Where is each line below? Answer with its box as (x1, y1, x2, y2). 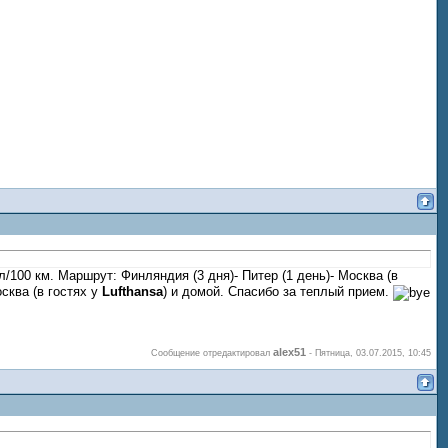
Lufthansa (102, 284, 163, 300)
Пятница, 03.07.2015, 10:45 (315, 347, 431, 358)
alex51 (273, 345, 306, 358)
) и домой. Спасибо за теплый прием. (163, 284, 393, 300)
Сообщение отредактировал (151, 347, 273, 358)
